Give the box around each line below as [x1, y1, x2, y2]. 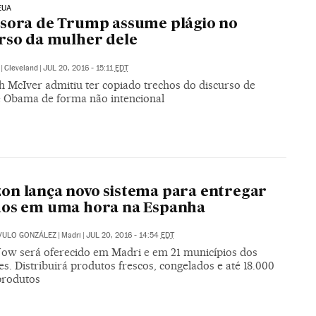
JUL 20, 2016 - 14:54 [85, 231, 161, 241]
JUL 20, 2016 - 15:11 [42, 63, 115, 73]
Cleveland [4, 63, 38, 73]
